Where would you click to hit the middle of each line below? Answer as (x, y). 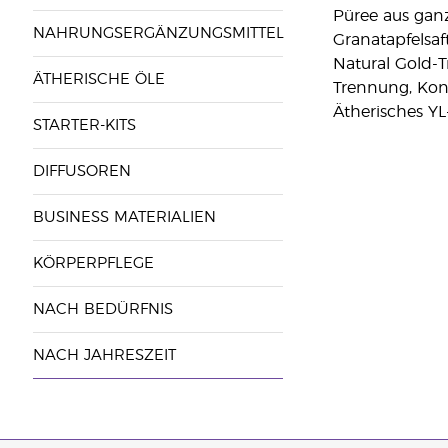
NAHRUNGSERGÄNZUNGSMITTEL (158, 33)
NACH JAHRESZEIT (104, 355)
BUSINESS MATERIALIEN (124, 217)
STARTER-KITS (84, 125)
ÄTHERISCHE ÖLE (98, 79)
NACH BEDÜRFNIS (102, 309)
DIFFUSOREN (81, 171)
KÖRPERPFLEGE (93, 263)
